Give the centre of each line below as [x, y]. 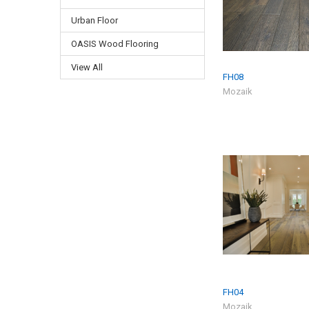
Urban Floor [94, 20]
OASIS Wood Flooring [114, 43]
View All [87, 67]
